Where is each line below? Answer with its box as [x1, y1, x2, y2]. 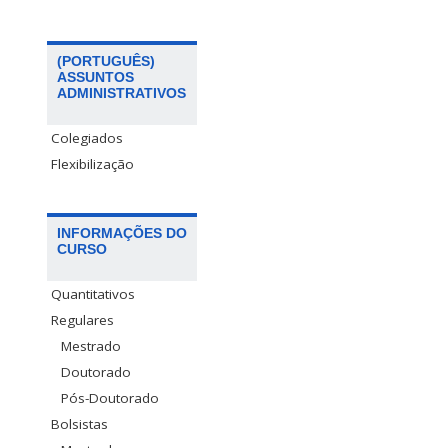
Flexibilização [51, 154, 134, 173]
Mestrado [61, 336, 121, 355]
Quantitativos [51, 284, 135, 303]
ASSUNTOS [57, 68, 134, 85]
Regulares [51, 310, 114, 329]
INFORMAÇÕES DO [57, 224, 187, 241]
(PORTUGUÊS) [57, 52, 155, 69]
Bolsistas [51, 414, 108, 433]
